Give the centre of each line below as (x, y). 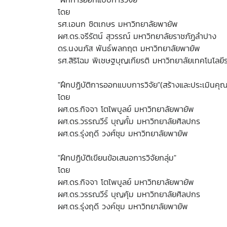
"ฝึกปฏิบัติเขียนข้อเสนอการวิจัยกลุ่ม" (117, 158)
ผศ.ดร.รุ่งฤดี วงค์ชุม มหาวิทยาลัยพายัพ (123, 206)
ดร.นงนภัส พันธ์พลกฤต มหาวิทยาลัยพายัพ (129, 48)
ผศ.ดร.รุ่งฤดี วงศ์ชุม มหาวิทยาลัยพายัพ (123, 133)
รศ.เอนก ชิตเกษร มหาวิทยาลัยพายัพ (118, 24)
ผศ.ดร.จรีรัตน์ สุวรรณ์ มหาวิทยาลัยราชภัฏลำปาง (137, 36)
